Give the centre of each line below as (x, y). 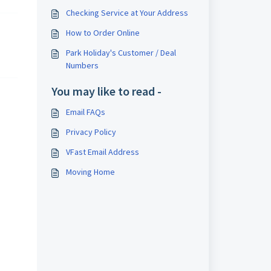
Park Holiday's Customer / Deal (121, 53)
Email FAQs (85, 112)
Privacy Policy (91, 132)
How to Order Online (103, 33)
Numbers (82, 65)
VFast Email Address (102, 152)
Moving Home (90, 172)
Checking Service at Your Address (127, 13)
